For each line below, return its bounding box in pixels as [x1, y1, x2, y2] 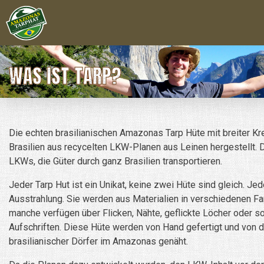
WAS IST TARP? [9, 60, 121, 91]
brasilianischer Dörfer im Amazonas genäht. [9, 236, 188, 247]
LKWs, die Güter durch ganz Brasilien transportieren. [9, 156, 222, 167]
